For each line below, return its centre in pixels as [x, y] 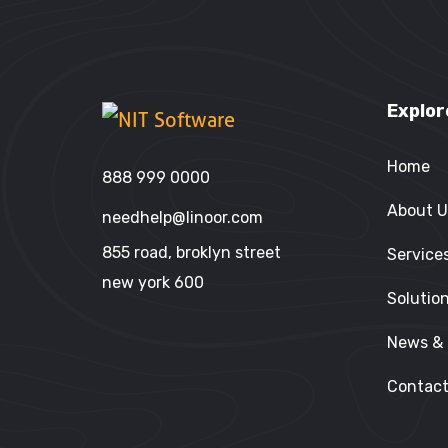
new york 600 [153, 282]
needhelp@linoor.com [182, 217]
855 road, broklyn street [191, 252]
